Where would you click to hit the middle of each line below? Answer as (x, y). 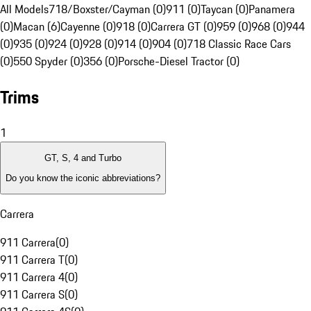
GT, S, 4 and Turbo (83, 158)
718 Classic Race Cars (239, 44)
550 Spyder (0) (48, 61)
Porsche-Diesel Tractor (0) (179, 61)
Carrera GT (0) (184, 27)
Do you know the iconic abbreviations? (83, 178)
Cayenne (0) (88, 27)
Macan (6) (37, 27)
